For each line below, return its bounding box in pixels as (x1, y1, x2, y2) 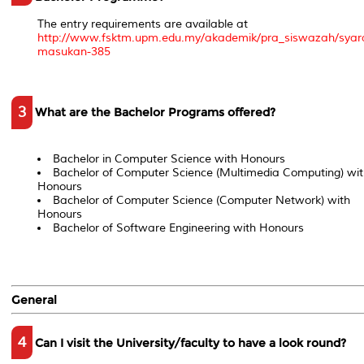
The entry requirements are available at (37, 17, 248, 32)
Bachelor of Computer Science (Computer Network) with (52, 193, 350, 207)
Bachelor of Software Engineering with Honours (52, 220, 304, 235)
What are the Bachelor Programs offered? (34, 105, 275, 120)
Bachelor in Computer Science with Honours (52, 151, 285, 166)
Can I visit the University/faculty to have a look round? (34, 335, 346, 350)
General (11, 292, 57, 308)
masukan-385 (37, 45, 110, 59)
